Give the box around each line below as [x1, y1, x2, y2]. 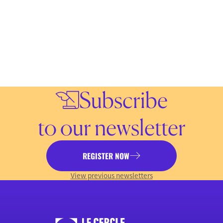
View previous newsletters [70, 170, 153, 180]
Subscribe [79, 86, 168, 113]
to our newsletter [37, 113, 186, 140]
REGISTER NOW [83, 150, 130, 161]
